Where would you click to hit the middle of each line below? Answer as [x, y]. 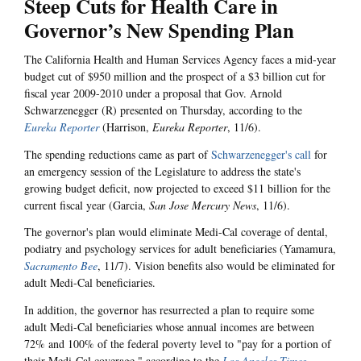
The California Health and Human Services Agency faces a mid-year [180, 60]
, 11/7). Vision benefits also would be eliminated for [216, 266]
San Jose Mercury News [203, 205]
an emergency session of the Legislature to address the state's [162, 171]
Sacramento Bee [61, 266]
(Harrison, [126, 127]
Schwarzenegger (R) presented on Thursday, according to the [163, 110]
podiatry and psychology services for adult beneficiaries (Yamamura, [180, 249]
